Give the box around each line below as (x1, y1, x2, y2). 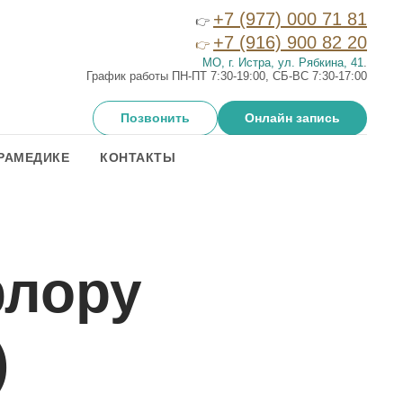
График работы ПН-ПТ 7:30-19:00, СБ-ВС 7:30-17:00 (86, 69, 367, 83)
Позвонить (121, 111, 190, 126)
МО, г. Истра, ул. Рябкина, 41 (202, 56, 363, 69)
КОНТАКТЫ (100, 150, 176, 165)
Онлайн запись (245, 111, 340, 126)
